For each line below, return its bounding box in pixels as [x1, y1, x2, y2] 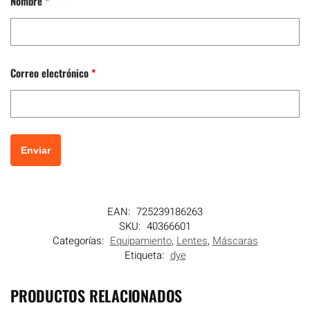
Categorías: [52, 233, 107, 249]
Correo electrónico [10, 64, 91, 80]
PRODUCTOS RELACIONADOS [10, 284, 183, 307]
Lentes [176, 233, 208, 249]
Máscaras [212, 233, 258, 249]
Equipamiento [109, 233, 172, 249]
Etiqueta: [124, 248, 167, 264]
